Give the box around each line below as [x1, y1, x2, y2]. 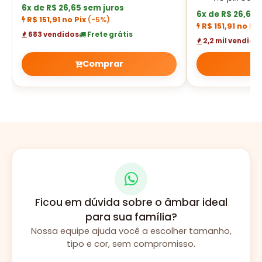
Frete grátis [86, 30, 133, 40]
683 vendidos [27, 30, 79, 40]
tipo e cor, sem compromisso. [67, 238, 195, 250]
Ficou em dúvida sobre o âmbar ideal [35, 195, 227, 210]
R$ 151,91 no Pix [25, 15, 88, 25]
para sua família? [85, 210, 177, 225]
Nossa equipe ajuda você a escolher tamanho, [30, 225, 232, 237]
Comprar [82, 58, 123, 70]
